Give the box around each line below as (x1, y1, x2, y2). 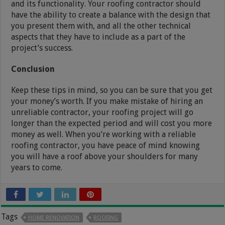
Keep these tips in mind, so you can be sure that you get (11, 85, 213, 95)
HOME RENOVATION (28, 214, 80, 221)
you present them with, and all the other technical (11, 21, 191, 31)
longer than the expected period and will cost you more (11, 118, 212, 128)
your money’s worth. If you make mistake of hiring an (11, 96, 203, 106)
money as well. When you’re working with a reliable (11, 129, 196, 139)
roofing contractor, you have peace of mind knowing (11, 140, 200, 150)
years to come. (11, 162, 63, 172)
